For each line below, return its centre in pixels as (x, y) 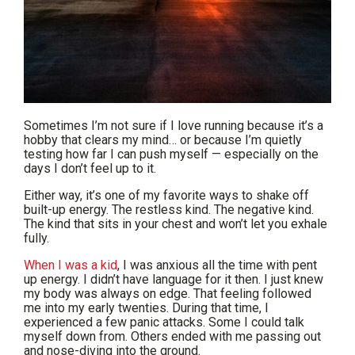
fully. (36, 239)
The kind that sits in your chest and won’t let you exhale (176, 224)
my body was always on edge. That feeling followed (168, 294)
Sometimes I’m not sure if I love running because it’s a (174, 126)
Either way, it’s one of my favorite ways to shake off (166, 196)
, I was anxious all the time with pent (217, 265)
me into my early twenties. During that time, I (146, 308)
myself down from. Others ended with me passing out (172, 337)
